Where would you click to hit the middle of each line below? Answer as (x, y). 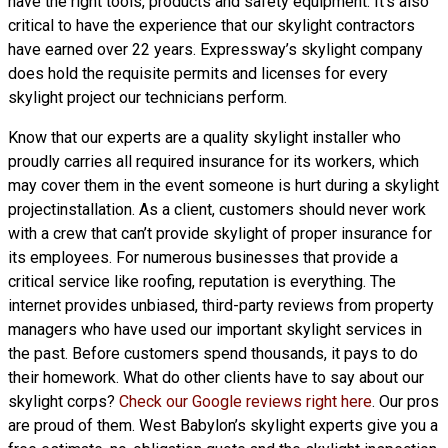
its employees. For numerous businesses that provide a (203, 257)
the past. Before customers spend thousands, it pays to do (213, 353)
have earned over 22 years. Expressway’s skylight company (215, 49)
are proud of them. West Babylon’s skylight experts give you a (223, 425)
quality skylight (257, 137)
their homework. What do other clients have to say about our (216, 377)
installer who (356, 137)
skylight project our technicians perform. (147, 97)
